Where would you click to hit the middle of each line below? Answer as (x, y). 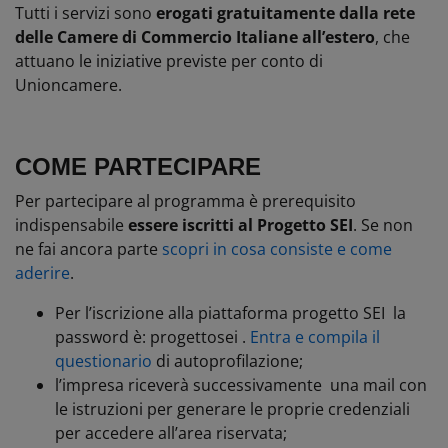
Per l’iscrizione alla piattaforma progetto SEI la (230, 312)
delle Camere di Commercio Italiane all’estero (195, 36)
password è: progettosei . (152, 336)
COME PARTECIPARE (138, 166)
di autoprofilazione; (227, 360)
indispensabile (71, 224)
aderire (42, 272)
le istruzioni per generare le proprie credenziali (232, 408)
